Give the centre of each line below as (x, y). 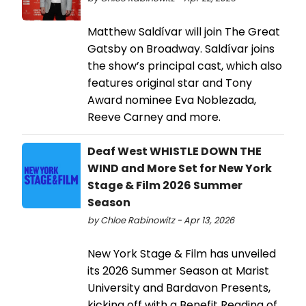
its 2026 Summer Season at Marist (178, 271)
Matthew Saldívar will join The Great (184, 32)
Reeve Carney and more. (154, 117)
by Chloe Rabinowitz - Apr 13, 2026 (161, 221)
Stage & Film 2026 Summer (165, 186)
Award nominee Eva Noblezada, (172, 100)
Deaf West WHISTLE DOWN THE (175, 152)
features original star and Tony (170, 83)
